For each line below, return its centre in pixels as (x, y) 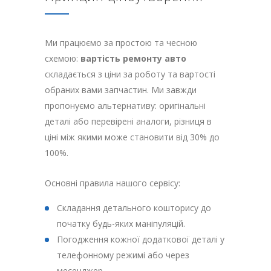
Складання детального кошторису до (134, 208)
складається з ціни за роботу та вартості (130, 74)
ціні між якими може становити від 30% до (132, 137)
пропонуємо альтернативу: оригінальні (125, 106)
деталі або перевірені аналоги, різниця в (128, 122)
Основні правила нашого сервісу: (113, 183)
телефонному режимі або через (123, 255)
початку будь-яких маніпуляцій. (121, 224)
